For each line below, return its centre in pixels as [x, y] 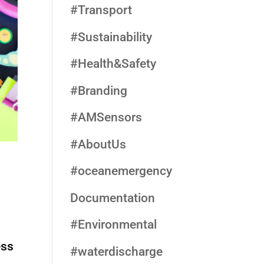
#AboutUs [98, 144]
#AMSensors [106, 117]
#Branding [99, 90]
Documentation [113, 198]
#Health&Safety [113, 64]
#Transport [101, 10]
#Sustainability [111, 37]
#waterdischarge [117, 251]
